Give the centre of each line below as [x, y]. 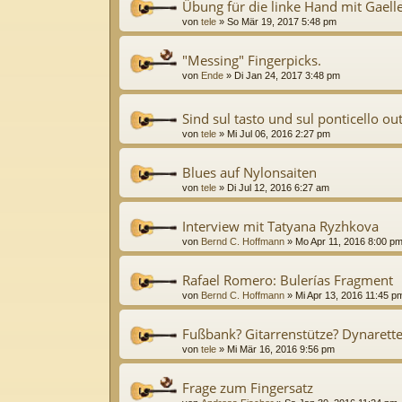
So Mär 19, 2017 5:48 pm [282, 21]
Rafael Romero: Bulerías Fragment [288, 280]
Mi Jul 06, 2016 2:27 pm [279, 134]
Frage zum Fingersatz [248, 388]
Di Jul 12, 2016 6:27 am [278, 188]
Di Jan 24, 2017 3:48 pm [287, 75]
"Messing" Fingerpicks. [252, 60]
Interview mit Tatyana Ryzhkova [280, 227]
